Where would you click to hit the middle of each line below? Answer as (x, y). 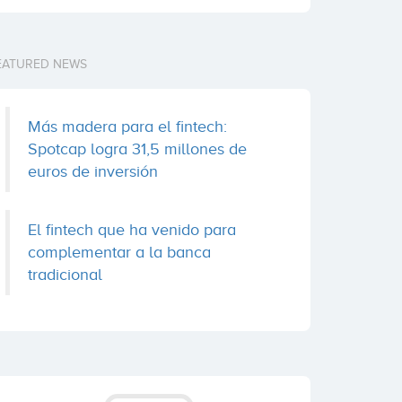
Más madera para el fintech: (127, 127)
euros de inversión (93, 171)
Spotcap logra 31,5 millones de (137, 149)
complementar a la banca (119, 252)
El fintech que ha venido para (132, 230)
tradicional (65, 275)
